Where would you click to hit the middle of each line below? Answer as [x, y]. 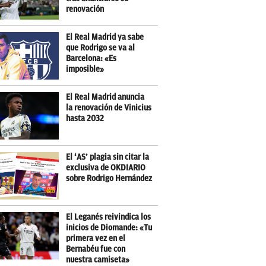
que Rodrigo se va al [100, 48]
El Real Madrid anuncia [105, 97]
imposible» [85, 69]
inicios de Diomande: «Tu [109, 228]
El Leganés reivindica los [108, 217]
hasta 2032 [85, 118]
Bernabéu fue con [96, 249]
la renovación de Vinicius [109, 108]
